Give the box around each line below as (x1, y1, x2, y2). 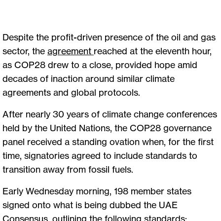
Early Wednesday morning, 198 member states (2, 185, 191, 196)
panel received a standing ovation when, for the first (2, 136, 214, 147)
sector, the (2, 45, 47, 56)
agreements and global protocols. (2, 86, 142, 98)
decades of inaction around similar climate (2, 73, 175, 84)
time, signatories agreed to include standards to (2, 149, 197, 161)
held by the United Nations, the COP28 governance (2, 122, 212, 133)
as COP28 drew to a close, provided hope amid (2, 59, 197, 70)
